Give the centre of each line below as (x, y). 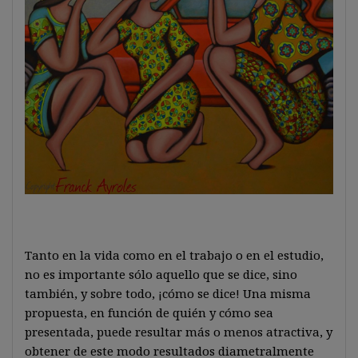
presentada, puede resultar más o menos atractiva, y (179, 332)
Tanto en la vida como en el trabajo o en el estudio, (174, 255)
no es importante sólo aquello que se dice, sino (161, 274)
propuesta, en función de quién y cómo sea (149, 312)
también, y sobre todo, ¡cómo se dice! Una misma (168, 293)
